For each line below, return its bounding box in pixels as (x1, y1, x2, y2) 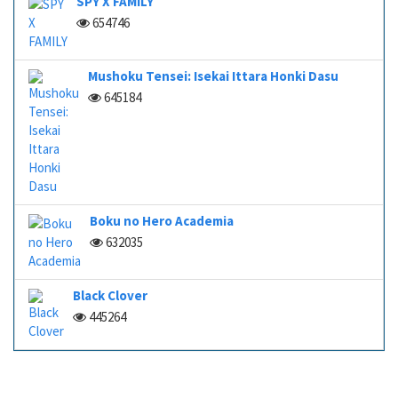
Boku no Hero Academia (90, 212, 234, 229)
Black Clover (73, 287, 147, 304)
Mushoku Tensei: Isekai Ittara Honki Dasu (88, 68, 338, 84)
